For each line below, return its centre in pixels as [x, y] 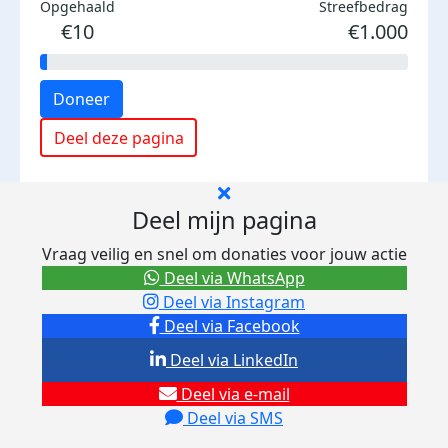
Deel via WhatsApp [232, 278]
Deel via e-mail [233, 394]
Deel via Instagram [232, 302]
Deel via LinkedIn [232, 360]
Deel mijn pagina [224, 220]
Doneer [81, 99]
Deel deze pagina [118, 137]
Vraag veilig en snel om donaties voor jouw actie [224, 254]
